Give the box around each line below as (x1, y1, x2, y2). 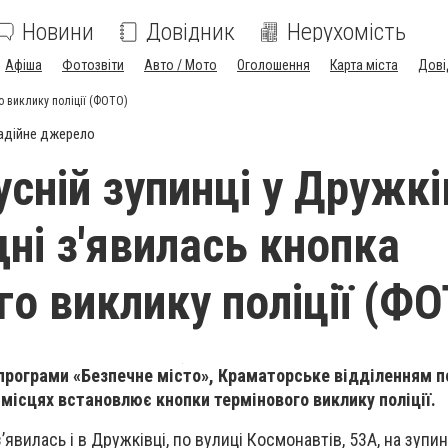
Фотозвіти (62, 57, 124, 73)
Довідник (146, 18, 235, 46)
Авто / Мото (144, 57, 217, 73)
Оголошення (237, 57, 310, 73)
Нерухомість (287, 18, 406, 46)
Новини (22, 18, 94, 46)
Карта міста (330, 57, 398, 73)
